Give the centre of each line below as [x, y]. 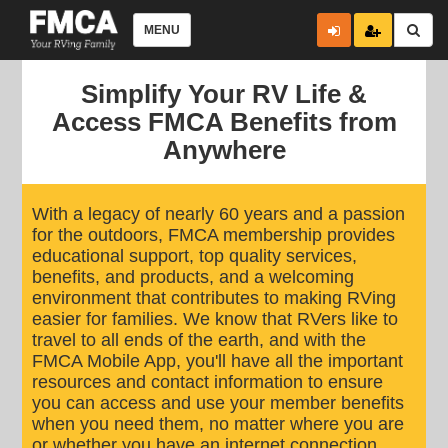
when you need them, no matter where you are [218, 424]
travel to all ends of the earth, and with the [199, 340]
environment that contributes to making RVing [214, 298]
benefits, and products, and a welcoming [193, 277]
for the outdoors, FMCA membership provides [214, 235]
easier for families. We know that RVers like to [215, 319]
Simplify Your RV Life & [224, 94]
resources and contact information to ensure [208, 382]
